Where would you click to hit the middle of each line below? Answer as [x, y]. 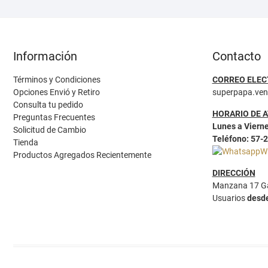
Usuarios [229, 198]
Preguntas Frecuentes [54, 117]
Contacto [236, 56]
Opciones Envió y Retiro [57, 92]
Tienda [26, 142]
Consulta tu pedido [48, 104]
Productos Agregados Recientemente [82, 155]
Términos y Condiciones [57, 79]
